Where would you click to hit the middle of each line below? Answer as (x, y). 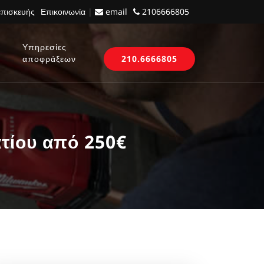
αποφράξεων (49, 59)
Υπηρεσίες (45, 47)
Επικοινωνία (63, 11)
